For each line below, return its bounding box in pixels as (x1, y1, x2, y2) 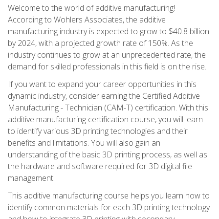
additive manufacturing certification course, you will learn (8, 113, 203, 125)
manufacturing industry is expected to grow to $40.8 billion (8, 25, 209, 37)
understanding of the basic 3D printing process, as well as (8, 149, 207, 160)
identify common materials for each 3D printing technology (8, 201, 210, 213)
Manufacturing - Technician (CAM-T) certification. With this (8, 102, 208, 113)
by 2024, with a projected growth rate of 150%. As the (8, 37, 193, 48)
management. (8, 172, 55, 183)
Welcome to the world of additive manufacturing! (8, 2, 175, 13)
